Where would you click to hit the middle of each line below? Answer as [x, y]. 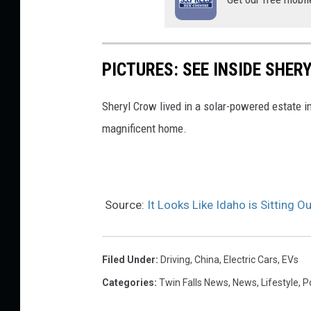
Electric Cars [251, 260]
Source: [125, 205]
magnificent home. [144, 129]
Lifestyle [280, 283]
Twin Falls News [194, 283]
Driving [175, 260]
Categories [128, 283]
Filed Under [129, 260]
